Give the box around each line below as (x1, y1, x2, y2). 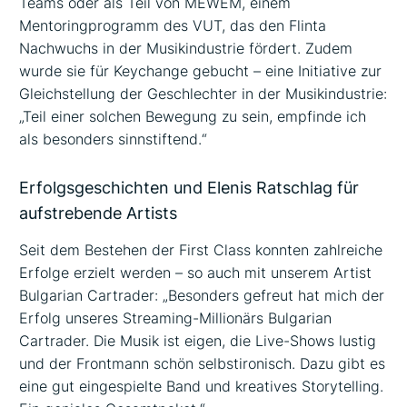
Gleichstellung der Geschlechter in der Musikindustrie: (19, 84, 388, 104)
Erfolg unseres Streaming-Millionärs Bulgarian (19, 308, 333, 327)
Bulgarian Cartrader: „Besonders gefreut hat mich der (19, 285, 385, 304)
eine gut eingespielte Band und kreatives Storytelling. (19, 376, 384, 395)
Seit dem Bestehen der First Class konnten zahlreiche (19, 240, 383, 259)
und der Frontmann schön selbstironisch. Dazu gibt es (19, 353, 386, 372)
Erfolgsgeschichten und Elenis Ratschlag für (19, 178, 360, 198)
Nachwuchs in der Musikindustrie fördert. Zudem (19, 39, 353, 58)
